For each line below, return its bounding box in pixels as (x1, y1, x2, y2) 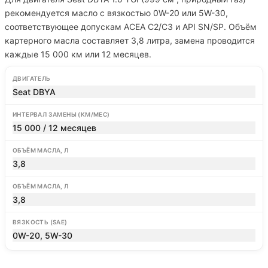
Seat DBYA (13, 87, 56, 97)
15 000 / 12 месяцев (13, 123, 96, 133)
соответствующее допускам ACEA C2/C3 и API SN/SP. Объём (5, 22, 257, 32)
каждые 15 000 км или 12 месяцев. (5, 49, 151, 59)
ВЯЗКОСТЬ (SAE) (13, 218, 68, 226)
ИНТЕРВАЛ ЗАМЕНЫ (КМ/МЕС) (13, 111, 110, 118)
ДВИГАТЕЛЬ (13, 75, 51, 82)
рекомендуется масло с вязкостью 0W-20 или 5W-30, (5, 8, 228, 18)
